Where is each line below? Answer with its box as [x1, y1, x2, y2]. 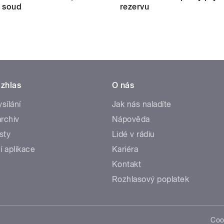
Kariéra [112, 144, 138, 154]
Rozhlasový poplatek [112, 174, 189, 184]
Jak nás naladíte [112, 99, 171, 109]
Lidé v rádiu [112, 129, 155, 139]
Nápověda [112, 114, 150, 124]
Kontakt [112, 159, 141, 169]
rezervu [120, 1, 149, 11]
